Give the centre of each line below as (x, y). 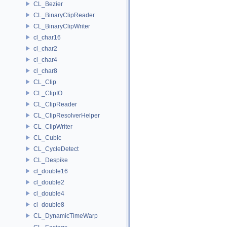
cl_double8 (49, 204)
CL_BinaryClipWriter (62, 26)
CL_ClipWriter (53, 126)
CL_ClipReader (55, 104)
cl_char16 (47, 37)
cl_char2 (45, 48)
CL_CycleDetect (56, 149)
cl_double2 (49, 182)
